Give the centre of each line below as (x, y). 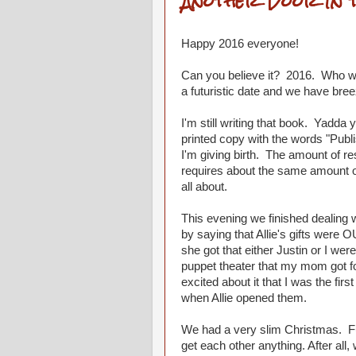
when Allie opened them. (244, 298)
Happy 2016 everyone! (240, 44)
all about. (204, 187)
